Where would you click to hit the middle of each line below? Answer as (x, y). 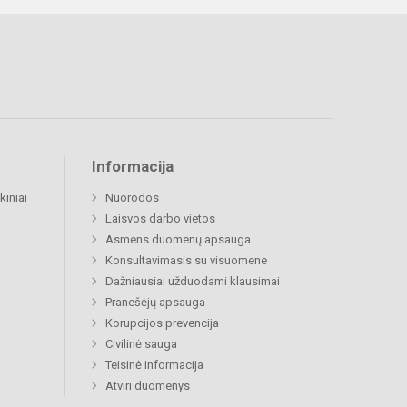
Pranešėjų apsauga (155, 303)
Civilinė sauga (141, 344)
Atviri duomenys (148, 386)
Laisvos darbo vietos (160, 219)
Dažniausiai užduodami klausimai (193, 282)
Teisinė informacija (154, 365)
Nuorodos (132, 198)
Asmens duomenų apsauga (178, 240)
